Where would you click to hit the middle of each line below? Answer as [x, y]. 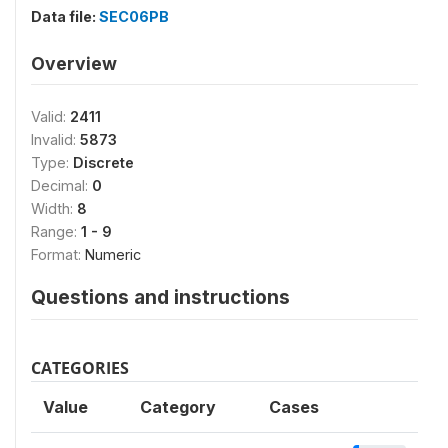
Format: [58, 254]
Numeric [113, 254]
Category [178, 407]
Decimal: [61, 185]
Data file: [65, 16]
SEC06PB [134, 16]
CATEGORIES [80, 368]
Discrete [103, 162]
